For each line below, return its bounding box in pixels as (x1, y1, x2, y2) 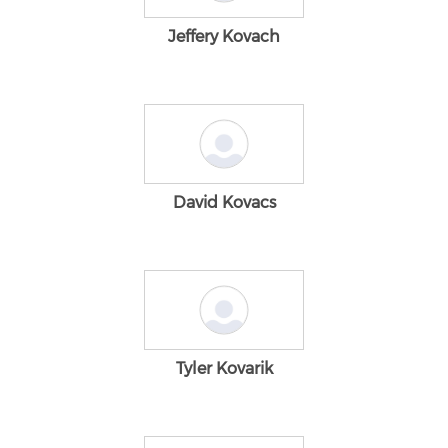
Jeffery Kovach (168, 27, 280, 46)
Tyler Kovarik (175, 359, 273, 378)
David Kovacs (172, 193, 276, 212)
